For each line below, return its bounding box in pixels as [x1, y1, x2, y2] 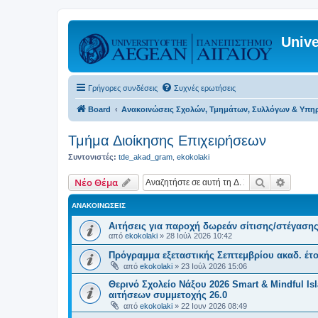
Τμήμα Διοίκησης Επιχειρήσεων [68, 133, 266, 148]
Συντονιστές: [68, 153, 116, 161]
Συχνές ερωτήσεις [174, 84, 236, 92]
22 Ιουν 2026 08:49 [181, 301, 247, 310]
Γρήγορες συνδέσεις [88, 84, 158, 92]
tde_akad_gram [119, 153, 172, 161]
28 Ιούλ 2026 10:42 [166, 231, 232, 240]
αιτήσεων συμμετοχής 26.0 [109, 289, 227, 300]
